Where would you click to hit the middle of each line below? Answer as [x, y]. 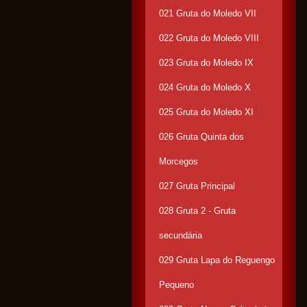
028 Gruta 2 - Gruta [197, 211]
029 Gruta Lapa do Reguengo [217, 260]
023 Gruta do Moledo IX [206, 63]
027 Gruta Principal [197, 186]
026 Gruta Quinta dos [201, 137]
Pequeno [176, 285]
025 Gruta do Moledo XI [206, 112]
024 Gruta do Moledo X [205, 87]
